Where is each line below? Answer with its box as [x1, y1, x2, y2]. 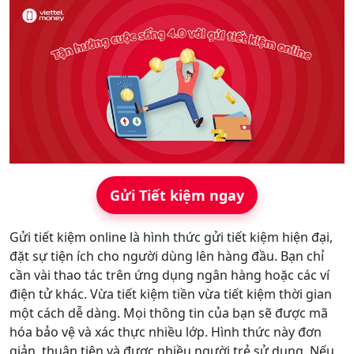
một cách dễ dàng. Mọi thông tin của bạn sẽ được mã [9, 304, 328, 322]
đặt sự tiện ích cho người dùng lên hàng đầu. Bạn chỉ [9, 247, 324, 265]
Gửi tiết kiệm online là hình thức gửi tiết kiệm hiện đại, [9, 228, 333, 246]
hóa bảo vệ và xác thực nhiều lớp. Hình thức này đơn [9, 323, 322, 341]
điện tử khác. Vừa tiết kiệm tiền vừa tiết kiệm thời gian [9, 285, 332, 303]
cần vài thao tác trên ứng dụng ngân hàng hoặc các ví [9, 266, 330, 284]
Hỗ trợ [22, 7, 62, 24]
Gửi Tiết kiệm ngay [110, 186, 244, 205]
